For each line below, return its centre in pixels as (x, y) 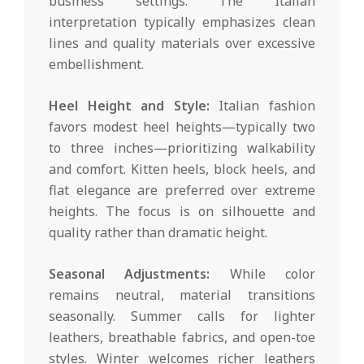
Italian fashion (262, 105)
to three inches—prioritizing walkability (182, 147)
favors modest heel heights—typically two (182, 126)
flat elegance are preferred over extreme (182, 190)
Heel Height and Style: (129, 105)
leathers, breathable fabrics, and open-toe (182, 337)
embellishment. (96, 64)
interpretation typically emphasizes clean (182, 22)
